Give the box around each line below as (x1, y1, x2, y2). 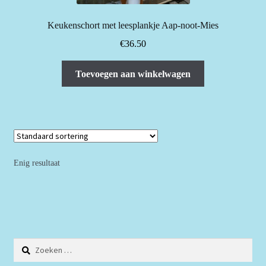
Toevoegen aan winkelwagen (75, 68, 191, 79)
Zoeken (12, 239, 38, 249)
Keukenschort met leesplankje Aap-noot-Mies (47, 20, 218, 31)
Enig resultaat (13, 158, 60, 167)
